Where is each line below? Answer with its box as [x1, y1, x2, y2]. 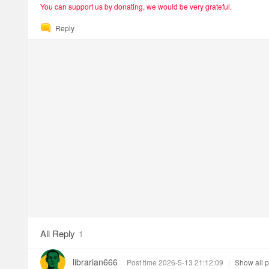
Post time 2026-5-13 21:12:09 [127, 257, 223, 267]
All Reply [40, 227, 75, 240]
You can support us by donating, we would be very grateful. [40, 1, 232, 11]
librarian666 [73, 256, 118, 268]
